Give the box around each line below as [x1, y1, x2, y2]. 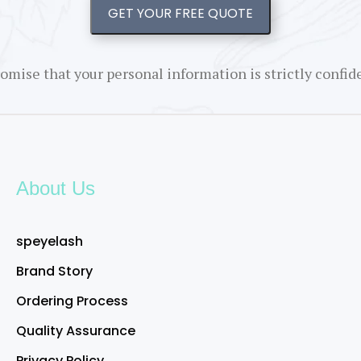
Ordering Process [15, 292, 128, 310]
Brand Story [15, 262, 93, 280]
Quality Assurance [15, 322, 135, 340]
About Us [15, 177, 95, 199]
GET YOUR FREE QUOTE [108, 4, 253, 23]
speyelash [15, 232, 83, 251]
